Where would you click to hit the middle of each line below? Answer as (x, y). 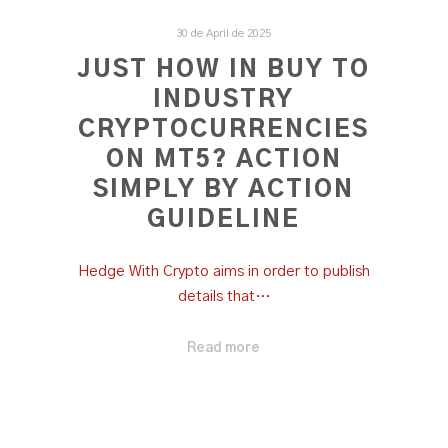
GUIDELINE (224, 219)
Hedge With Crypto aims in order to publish (223, 272)
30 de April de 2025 (224, 33)
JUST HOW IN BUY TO (224, 69)
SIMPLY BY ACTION (224, 189)
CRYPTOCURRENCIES (224, 129)
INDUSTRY (224, 99)
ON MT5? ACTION (223, 159)
